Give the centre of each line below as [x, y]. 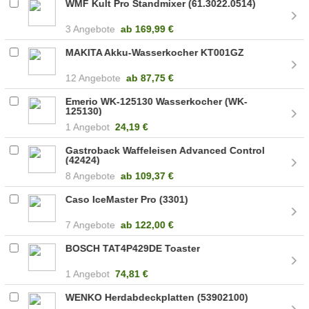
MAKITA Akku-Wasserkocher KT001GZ [155, 52]
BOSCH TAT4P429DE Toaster [133, 248]
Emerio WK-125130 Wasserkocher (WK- [157, 101]
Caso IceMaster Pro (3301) [127, 199]
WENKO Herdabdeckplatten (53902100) [157, 297]
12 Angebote [93, 78]
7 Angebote [91, 225]
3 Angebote [91, 29]
